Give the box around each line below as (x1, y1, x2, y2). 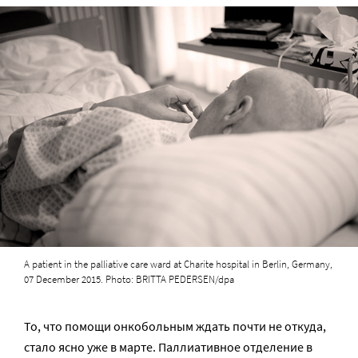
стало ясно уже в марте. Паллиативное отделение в (24, 339, 312, 356)
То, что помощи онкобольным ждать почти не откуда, (24, 318, 326, 335)
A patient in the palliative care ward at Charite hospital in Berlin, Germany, (24, 257, 332, 272)
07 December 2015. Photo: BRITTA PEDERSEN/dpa (24, 272, 234, 287)
